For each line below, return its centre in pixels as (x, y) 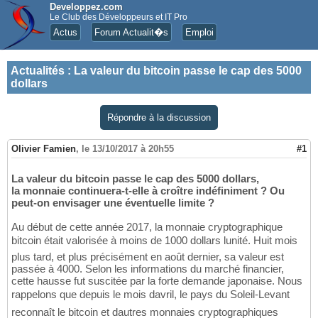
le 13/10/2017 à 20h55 (128, 149)
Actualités (38, 71)
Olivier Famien (44, 149)
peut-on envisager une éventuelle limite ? (113, 203)
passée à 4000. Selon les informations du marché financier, (148, 269)
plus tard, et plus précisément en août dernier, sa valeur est (148, 257)
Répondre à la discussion (159, 117)
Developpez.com (86, 7)
